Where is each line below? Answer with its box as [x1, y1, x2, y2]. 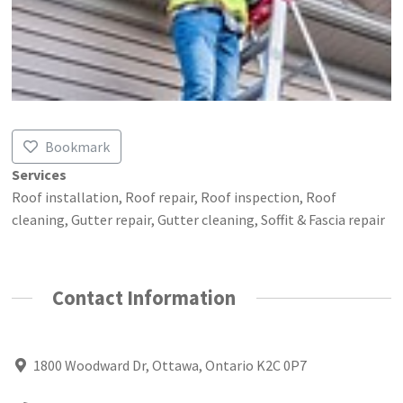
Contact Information [52, 284, 237, 310]
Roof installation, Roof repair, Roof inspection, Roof [12, 187, 337, 206]
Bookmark [45, 137, 111, 156]
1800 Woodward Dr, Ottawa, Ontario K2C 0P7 [32, 356, 307, 375]
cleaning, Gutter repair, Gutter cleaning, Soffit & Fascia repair [12, 210, 386, 228]
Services [12, 165, 67, 184]
